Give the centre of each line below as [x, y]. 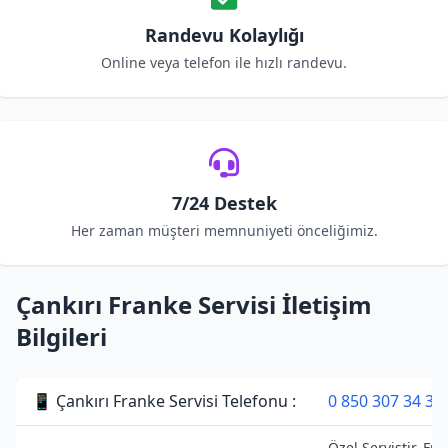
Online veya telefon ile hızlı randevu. [224, 62]
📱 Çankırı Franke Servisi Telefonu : [164, 401]
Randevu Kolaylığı [224, 35]
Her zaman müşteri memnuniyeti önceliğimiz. [224, 230]
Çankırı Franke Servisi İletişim [194, 304]
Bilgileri [61, 336]
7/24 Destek [224, 203]
